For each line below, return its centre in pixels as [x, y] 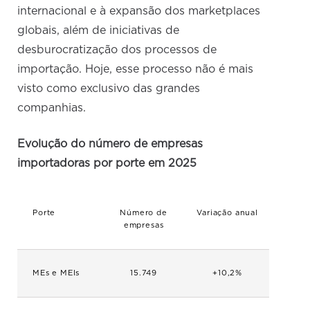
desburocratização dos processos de [117, 50]
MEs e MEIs [56, 273]
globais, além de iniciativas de [99, 31]
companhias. [54, 108]
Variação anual [227, 213]
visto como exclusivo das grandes [109, 89]
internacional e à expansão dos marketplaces [139, 11]
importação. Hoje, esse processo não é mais [136, 70]
